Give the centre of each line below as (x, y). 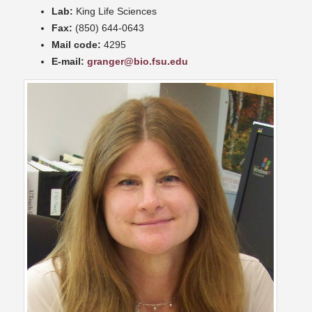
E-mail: (68, 62)
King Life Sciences (115, 11)
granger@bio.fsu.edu (138, 62)
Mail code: (76, 45)
